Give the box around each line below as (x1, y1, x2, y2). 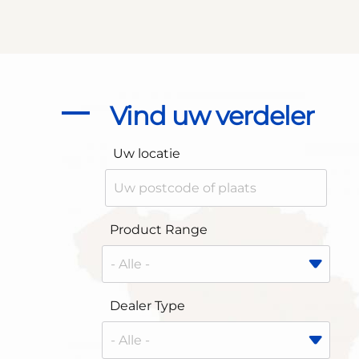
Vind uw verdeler (109, 100, 314, 131)
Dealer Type (109, 298, 185, 313)
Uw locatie (112, 146, 180, 161)
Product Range (109, 222, 208, 237)
